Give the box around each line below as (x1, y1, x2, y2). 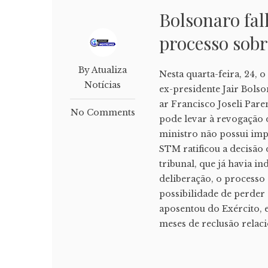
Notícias (84, 79, 121, 90)
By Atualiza (78, 64, 127, 75)
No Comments (70, 106, 135, 118)
